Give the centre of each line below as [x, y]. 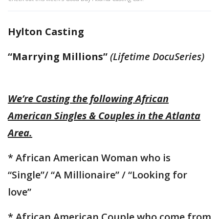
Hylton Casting [46, 32]
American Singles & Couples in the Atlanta [104, 116]
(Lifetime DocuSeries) [160, 57]
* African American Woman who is [89, 158]
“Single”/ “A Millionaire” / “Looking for [98, 175]
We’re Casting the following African [88, 99]
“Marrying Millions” [58, 57]
